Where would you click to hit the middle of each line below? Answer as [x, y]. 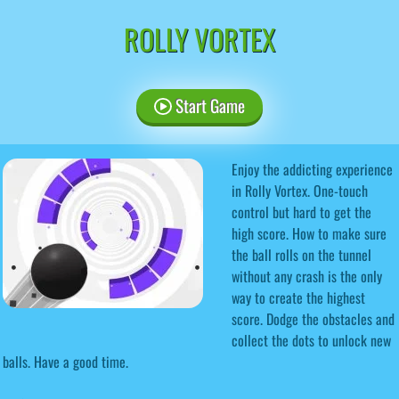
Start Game [208, 105]
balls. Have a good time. [65, 361]
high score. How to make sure [309, 233]
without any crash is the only [307, 276]
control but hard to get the [301, 212]
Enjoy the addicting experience [312, 169]
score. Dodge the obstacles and [313, 318]
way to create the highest [298, 297]
